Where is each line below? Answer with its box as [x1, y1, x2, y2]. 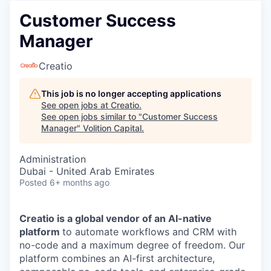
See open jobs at [41, 100, 111, 110]
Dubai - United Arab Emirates [19, 165, 154, 177]
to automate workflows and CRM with [62, 226, 237, 238]
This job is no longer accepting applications [41, 88, 221, 99]
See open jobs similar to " [41, 111, 142, 122]
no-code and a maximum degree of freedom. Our [19, 239, 245, 251]
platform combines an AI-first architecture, [19, 252, 215, 264]
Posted [19, 177, 47, 188]
